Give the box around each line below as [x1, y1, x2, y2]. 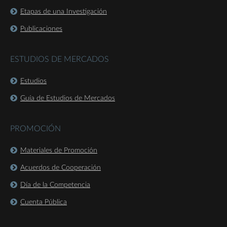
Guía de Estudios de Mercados [20, 95, 115, 102]
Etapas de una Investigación [20, 8, 107, 16]
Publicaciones [20, 25, 62, 33]
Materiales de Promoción [20, 147, 97, 155]
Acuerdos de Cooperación [20, 164, 101, 172]
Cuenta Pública [20, 199, 67, 206]
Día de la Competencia [20, 181, 90, 189]
